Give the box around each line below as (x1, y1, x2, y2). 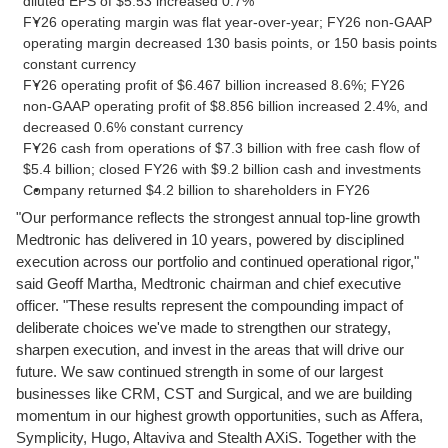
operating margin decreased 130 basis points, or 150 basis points (23, 35, 437, 51)
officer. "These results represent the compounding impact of (16, 297, 403, 314)
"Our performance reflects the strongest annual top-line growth (16, 209, 420, 226)
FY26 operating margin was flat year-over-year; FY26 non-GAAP (23, 14, 432, 30)
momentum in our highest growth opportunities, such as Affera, (16, 407, 423, 424)
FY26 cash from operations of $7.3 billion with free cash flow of (23, 140, 420, 156)
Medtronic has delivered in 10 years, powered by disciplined (16, 231, 404, 248)
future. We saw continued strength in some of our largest (16, 363, 383, 380)
